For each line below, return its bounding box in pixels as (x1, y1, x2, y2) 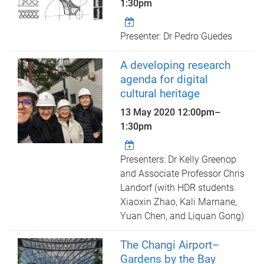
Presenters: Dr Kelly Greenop (120, 154, 237, 166)
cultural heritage (120, 87, 200, 101)
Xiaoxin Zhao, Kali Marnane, (120, 196, 237, 208)
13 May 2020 (120, 107, 178, 118)
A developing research (120, 58, 231, 72)
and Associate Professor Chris (120, 168, 245, 180)
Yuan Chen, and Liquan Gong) (120, 210, 245, 222)
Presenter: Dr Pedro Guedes (120, 31, 233, 42)
